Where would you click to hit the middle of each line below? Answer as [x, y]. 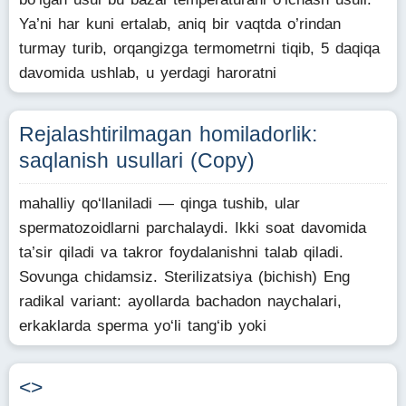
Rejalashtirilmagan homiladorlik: [168, 134]
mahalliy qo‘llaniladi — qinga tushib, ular [159, 203]
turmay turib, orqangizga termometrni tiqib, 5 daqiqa [199, 48]
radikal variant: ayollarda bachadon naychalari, [180, 301]
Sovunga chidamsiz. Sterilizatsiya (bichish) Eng [184, 277]
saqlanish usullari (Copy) [137, 160]
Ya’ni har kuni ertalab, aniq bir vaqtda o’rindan [180, 24]
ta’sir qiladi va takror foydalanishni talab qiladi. [181, 252]
